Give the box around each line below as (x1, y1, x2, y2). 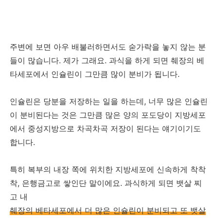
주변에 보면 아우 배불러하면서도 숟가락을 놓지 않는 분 (10, 42, 206, 52)
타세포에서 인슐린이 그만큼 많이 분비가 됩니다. (10, 69, 180, 79)
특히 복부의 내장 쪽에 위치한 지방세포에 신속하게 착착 (10, 164, 206, 174)
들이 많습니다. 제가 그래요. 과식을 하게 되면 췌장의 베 (10, 55, 204, 65)
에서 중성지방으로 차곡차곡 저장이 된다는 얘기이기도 (10, 124, 201, 133)
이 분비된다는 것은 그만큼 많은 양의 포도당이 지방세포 (10, 110, 206, 120)
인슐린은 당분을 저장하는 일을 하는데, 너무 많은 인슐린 (10, 96, 208, 106)
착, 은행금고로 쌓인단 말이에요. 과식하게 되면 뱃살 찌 (10, 178, 202, 188)
